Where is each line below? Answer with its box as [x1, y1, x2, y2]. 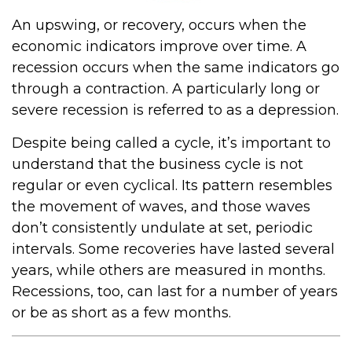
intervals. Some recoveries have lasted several [12, 240, 335, 258]
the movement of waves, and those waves [12, 198, 310, 215]
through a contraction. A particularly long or [12, 80, 320, 97]
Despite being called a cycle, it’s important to [12, 134, 331, 152]
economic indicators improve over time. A [12, 38, 306, 55]
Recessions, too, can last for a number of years [12, 283, 338, 300]
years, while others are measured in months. [12, 262, 325, 279]
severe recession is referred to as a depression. [12, 101, 339, 119]
